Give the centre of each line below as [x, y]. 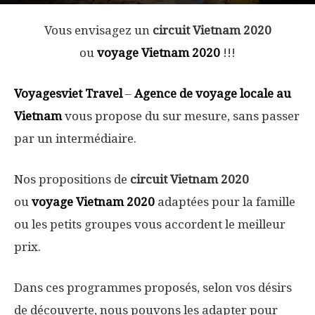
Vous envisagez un [98, 30]
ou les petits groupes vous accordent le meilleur [150, 224]
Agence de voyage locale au [213, 94]
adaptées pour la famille [225, 202]
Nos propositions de [72, 179]
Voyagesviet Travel [68, 94]
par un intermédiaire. [75, 139]
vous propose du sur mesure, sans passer [181, 116]
